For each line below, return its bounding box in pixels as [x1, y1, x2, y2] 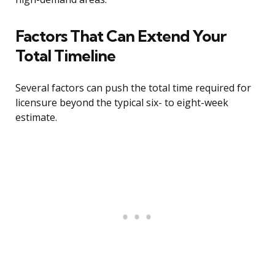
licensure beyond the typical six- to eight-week [15, 96, 228, 110]
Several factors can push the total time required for [15, 81, 251, 95]
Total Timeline [15, 45, 115, 66]
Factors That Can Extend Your [15, 26, 226, 47]
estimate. [15, 110, 57, 125]
